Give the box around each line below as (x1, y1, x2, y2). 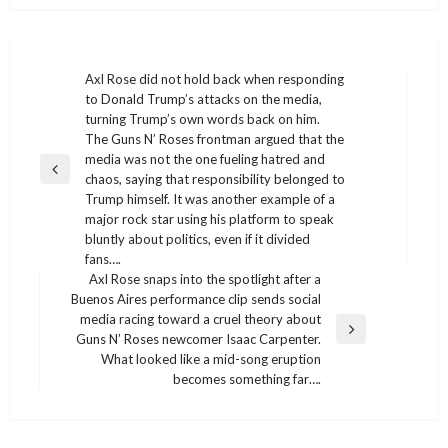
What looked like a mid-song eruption (101, 351, 321, 368)
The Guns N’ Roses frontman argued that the (85, 131, 344, 148)
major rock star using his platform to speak (85, 211, 334, 228)
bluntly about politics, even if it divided (85, 231, 310, 248)
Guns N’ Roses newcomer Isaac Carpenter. (76, 331, 321, 348)
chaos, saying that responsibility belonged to (85, 171, 345, 188)
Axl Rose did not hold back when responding (85, 71, 344, 88)
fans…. (85, 251, 121, 268)
